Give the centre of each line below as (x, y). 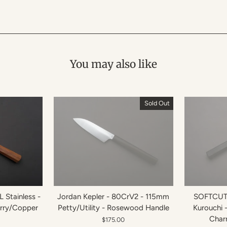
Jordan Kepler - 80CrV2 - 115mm (113, 197)
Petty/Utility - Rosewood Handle (113, 208)
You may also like (113, 64)
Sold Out (157, 103)
